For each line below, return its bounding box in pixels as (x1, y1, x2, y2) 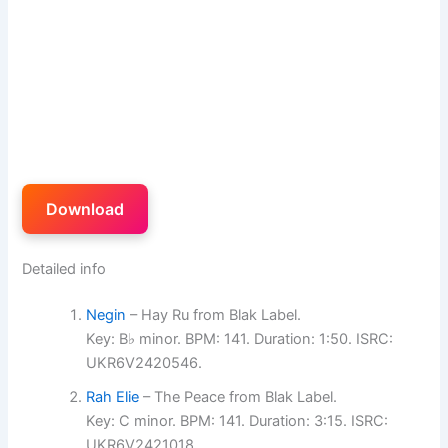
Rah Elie (86, 387, 140, 406)
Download (46, 198, 125, 219)
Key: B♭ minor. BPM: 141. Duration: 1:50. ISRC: (86, 329, 394, 348)
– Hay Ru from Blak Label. (126, 305, 302, 324)
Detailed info (22, 259, 107, 278)
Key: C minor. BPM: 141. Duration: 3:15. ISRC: (86, 411, 389, 430)
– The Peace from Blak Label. (139, 387, 338, 406)
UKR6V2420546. (86, 353, 203, 372)
